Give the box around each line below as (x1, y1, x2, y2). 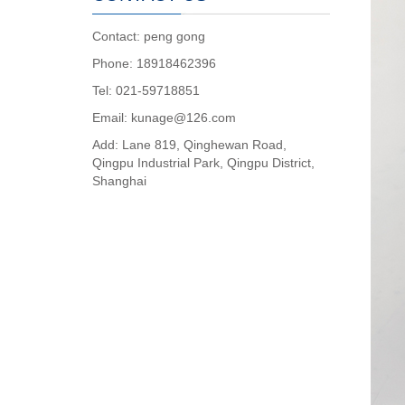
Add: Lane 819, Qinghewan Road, (92, 137, 287, 152)
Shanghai (92, 174, 146, 188)
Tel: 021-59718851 (92, 83, 200, 98)
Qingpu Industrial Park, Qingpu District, (92, 155, 315, 170)
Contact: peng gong (92, 29, 205, 43)
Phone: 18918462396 (92, 56, 216, 71)
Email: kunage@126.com (92, 110, 236, 125)
